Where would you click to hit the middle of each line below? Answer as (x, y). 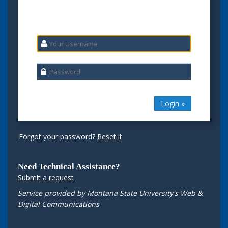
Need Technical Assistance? (69, 167)
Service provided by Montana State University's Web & (110, 193)
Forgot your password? (58, 137)
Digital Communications (59, 204)
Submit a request (46, 178)
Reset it (110, 137)
